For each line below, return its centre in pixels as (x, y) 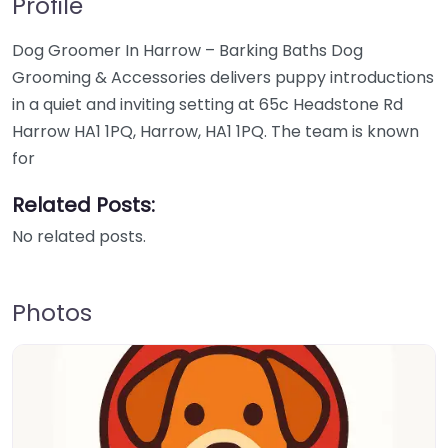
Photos (52, 312)
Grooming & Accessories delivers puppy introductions (223, 77)
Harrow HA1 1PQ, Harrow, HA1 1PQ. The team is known (215, 131)
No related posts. (79, 236)
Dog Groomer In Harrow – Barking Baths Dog (187, 50)
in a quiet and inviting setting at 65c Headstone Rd (207, 104)
